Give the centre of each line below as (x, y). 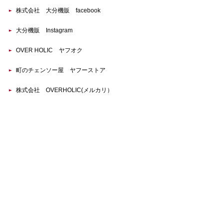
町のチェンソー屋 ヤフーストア (61, 70)
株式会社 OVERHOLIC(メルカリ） (64, 90)
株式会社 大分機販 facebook (58, 10)
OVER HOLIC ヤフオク (49, 50)
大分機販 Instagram (44, 30)
